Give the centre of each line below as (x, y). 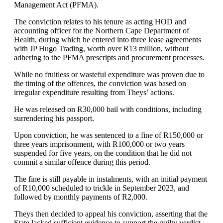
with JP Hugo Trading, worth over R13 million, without (101, 49)
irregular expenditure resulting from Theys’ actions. (94, 92)
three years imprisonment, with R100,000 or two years (99, 144)
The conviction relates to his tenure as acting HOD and (100, 22)
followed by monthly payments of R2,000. (81, 197)
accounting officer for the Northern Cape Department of (102, 31)
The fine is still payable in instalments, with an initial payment (111, 179)
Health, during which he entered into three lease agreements (108, 40)
